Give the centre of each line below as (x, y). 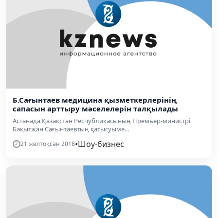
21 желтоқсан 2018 (48, 144)
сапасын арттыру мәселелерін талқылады (95, 108)
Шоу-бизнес (101, 144)
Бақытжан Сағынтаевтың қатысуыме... (71, 129)
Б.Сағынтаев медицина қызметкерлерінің (95, 100)
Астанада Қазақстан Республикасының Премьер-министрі (101, 120)
